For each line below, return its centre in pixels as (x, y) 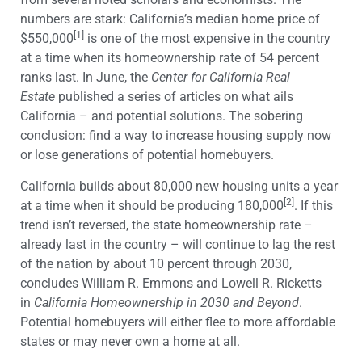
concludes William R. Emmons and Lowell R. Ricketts (171, 283)
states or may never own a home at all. (130, 341)
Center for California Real (221, 78)
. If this (314, 205)
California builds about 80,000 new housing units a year (179, 186)
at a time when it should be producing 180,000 (152, 205)
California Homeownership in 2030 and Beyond (166, 302)
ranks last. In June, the (86, 78)
